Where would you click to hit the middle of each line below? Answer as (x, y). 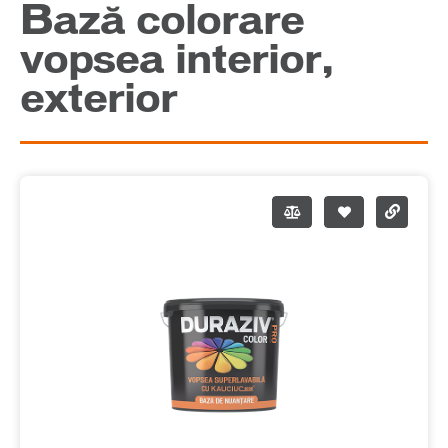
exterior (98, 99)
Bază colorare (162, 21)
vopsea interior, (176, 60)
